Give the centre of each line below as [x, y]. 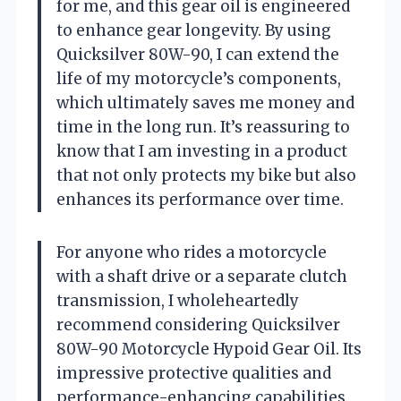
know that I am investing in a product [202, 151]
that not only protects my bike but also [206, 175]
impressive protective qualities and [194, 373]
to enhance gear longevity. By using [194, 30]
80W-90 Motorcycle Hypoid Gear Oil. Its [209, 349]
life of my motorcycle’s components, [199, 78]
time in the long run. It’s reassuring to [203, 127]
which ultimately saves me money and [205, 102]
